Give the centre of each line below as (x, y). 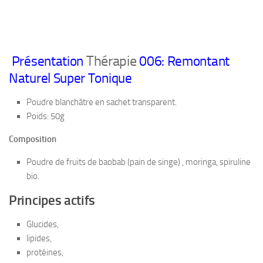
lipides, (39, 239)
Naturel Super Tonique (70, 79)
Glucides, (43, 225)
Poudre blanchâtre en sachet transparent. (102, 102)
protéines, (45, 253)
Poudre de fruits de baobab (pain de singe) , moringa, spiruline (139, 162)
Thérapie (111, 61)
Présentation (48, 62)
